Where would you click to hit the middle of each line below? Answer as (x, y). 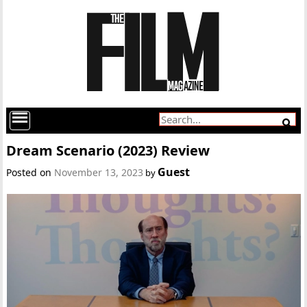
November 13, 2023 (99, 172)
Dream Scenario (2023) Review (108, 150)
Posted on (30, 172)
